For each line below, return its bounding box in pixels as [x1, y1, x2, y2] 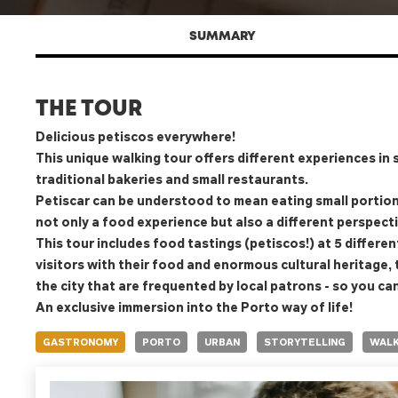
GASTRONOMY [43, 335, 118, 349]
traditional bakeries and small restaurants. [36, 170, 308, 187]
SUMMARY [189, 29, 257, 43]
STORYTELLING [264, 335, 346, 349]
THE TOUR [36, 99, 142, 120]
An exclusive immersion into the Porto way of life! [36, 298, 353, 315]
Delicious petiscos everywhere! [36, 127, 235, 145]
